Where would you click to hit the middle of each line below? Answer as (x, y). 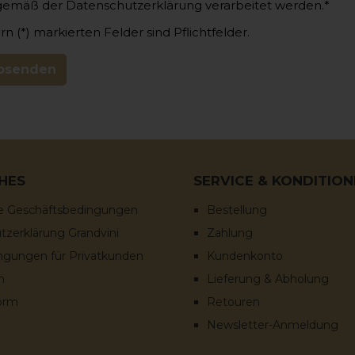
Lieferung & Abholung (268, 279)
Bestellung (237, 210)
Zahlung (230, 233)
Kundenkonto (245, 256)
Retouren (233, 302)
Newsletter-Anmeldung (273, 324)
